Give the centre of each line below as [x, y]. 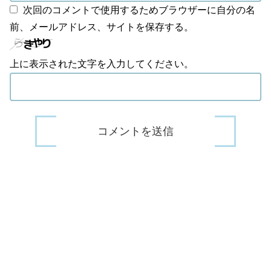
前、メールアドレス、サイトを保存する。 [102, 27]
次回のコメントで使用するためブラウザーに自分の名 [139, 10]
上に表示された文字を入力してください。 [102, 64]
